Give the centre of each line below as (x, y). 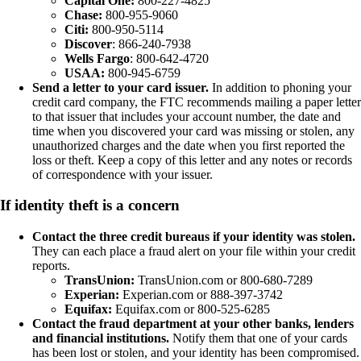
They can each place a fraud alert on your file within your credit (194, 251)
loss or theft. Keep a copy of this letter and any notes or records (192, 160)
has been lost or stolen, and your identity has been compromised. (196, 352)
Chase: (83, 15)
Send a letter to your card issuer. (120, 87)
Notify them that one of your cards (258, 338)
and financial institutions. (101, 338)
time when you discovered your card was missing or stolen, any (193, 131)
